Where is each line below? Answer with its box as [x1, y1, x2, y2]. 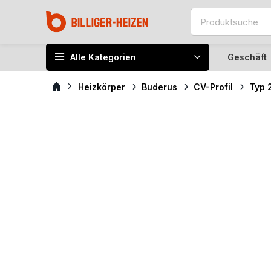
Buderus [142, 82, 180, 92]
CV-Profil [194, 82, 235, 92]
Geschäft [227, 51, 267, 62]
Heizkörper [78, 82, 128, 92]
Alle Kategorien [70, 51, 136, 62]
